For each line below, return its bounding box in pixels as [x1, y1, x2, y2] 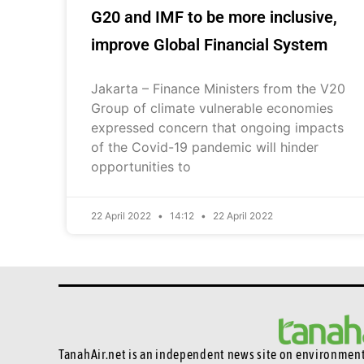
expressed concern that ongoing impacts [91, 119, 344, 136]
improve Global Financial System [91, 34, 327, 54]
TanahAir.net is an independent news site [58, 346, 279, 362]
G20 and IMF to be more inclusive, [91, 6, 337, 27]
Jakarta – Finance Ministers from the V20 [91, 80, 345, 97]
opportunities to [91, 158, 191, 175]
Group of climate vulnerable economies [91, 99, 333, 116]
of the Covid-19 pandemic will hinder [91, 138, 318, 155]
